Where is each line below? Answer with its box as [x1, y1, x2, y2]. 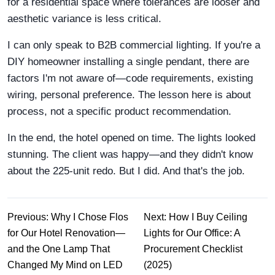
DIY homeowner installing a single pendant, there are [7, 55, 249, 68]
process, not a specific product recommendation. [7, 105, 231, 117]
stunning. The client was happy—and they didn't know [7, 148, 253, 160]
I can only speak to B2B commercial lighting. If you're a [7, 39, 260, 51]
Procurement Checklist [144, 243, 242, 254]
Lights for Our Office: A [144, 227, 240, 238]
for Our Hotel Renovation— [7, 227, 125, 238]
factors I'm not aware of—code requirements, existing [7, 72, 253, 84]
